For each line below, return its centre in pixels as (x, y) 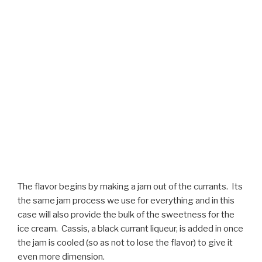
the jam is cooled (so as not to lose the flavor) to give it (125, 242)
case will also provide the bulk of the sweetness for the (126, 214)
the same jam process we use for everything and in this (126, 200)
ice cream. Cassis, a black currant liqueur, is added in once (130, 228)
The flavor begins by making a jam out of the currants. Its (130, 186)
